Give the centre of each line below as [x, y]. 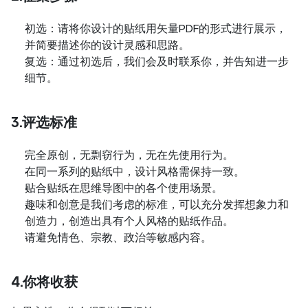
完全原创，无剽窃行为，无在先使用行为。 [129, 155]
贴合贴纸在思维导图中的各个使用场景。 [124, 188]
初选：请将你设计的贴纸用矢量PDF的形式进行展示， [156, 29]
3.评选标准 [44, 123]
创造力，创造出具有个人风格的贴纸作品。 [129, 221]
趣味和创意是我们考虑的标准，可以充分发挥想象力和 [157, 205]
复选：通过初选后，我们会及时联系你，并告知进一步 [157, 62]
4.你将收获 [44, 282]
